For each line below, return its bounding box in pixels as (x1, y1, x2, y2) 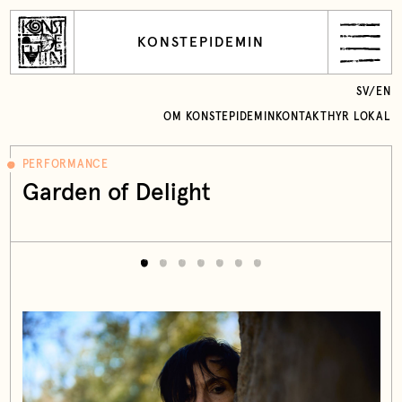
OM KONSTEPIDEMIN (163, 110, 275, 123)
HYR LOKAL (327, 110, 391, 123)
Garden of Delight (22, 180, 211, 205)
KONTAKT (275, 110, 328, 123)
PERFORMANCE (22, 159, 109, 171)
